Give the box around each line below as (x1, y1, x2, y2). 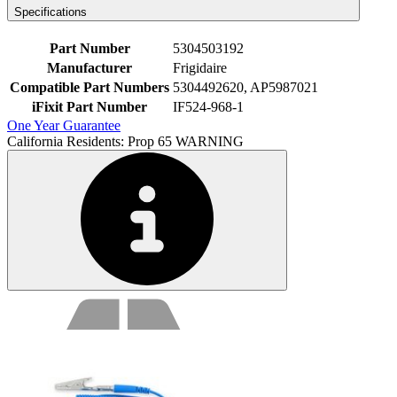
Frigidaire (173, 60, 227, 76)
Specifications (14, 5, 87, 19)
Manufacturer (47, 60, 132, 76)
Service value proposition (6, 290, 237, 314)
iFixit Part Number (32, 99, 147, 115)
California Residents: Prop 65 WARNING (7, 134, 244, 150)
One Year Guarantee (7, 118, 121, 134)
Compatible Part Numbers (10, 80, 169, 96)
